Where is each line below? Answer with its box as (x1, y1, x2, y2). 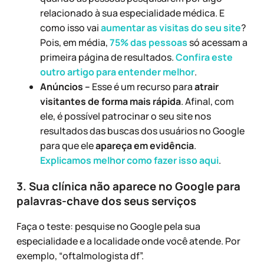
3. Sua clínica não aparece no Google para (16, 178, 240, 194)
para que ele (40, 139, 95, 153)
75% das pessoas (110, 36, 187, 49)
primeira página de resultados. (40, 51, 176, 64)
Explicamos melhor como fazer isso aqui (40, 154, 219, 167)
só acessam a (187, 36, 247, 49)
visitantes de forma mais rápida (40, 95, 181, 108)
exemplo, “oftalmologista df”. (16, 249, 144, 263)
